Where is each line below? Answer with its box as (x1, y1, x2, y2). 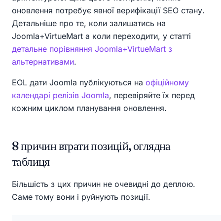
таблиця (12, 154, 50, 169)
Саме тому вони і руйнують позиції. (12, 192, 150, 202)
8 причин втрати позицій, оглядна (12, 139, 171, 153)
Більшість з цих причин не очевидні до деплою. (12, 179, 195, 189)
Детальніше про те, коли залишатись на (12, 18, 166, 29)
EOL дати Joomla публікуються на (12, 77, 146, 88)
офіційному (146, 77, 189, 88)
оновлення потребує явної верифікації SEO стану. (12, 5, 205, 16)
